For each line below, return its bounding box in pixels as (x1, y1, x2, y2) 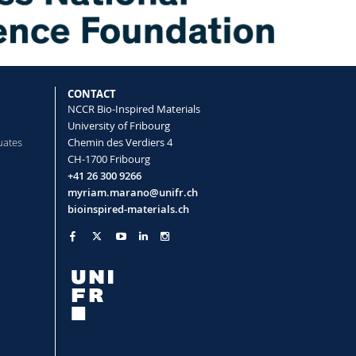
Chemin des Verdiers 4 (67, 135, 172, 150)
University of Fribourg (67, 118, 170, 133)
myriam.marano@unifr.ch (67, 185, 198, 200)
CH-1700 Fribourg (67, 152, 150, 167)
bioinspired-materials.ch (67, 202, 189, 217)
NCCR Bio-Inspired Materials (67, 102, 200, 117)
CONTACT (67, 87, 116, 102)
